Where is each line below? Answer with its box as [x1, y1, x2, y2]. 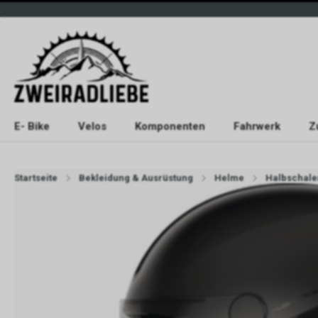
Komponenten [135, 120, 205, 133]
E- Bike [14, 120, 50, 133]
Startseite [14, 172, 57, 183]
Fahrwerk [234, 120, 280, 133]
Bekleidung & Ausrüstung [79, 172, 193, 183]
